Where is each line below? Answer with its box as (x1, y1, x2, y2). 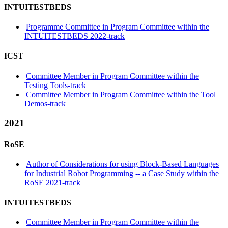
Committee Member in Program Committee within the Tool (26, 90, 216, 99)
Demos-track (24, 99, 66, 108)
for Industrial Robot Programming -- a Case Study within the (24, 168, 219, 178)
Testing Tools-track (24, 80, 86, 90)
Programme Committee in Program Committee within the (26, 22, 210, 31)
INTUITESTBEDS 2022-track (24, 32, 125, 40)
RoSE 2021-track (24, 178, 80, 187)
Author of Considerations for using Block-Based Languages (26, 159, 219, 168)
